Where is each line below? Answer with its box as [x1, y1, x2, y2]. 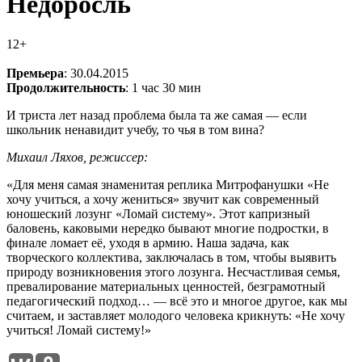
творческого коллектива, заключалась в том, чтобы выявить [6, 250, 336, 265]
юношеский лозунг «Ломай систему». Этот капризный [6, 207, 310, 221]
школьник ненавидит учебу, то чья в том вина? [6, 123, 264, 137]
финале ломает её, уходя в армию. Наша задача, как [6, 236, 289, 250]
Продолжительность [6, 81, 125, 95]
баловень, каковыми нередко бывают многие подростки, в [6, 221, 329, 236]
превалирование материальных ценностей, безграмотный [6, 280, 326, 294]
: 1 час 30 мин [125, 81, 201, 95]
